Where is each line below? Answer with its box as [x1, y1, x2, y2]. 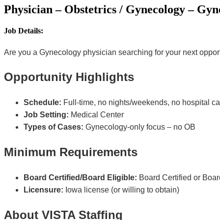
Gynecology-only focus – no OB [83, 123, 195, 132]
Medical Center [69, 110, 124, 119]
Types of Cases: [24, 123, 83, 132]
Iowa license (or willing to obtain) [63, 186, 179, 194]
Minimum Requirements [4, 145, 137, 159]
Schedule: [24, 98, 61, 107]
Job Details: [4, 27, 43, 35]
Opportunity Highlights [4, 70, 134, 84]
